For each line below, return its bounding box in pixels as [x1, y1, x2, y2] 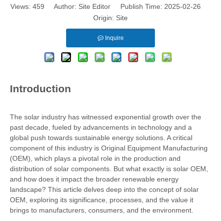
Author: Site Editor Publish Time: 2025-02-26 [44, 2, 211, 10]
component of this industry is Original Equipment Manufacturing [10, 144, 208, 152]
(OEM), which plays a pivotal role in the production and [10, 154, 181, 162]
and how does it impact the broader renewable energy [10, 175, 179, 183]
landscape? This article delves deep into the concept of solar [10, 185, 199, 193]
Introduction [10, 83, 71, 94]
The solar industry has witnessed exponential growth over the [10, 113, 201, 121]
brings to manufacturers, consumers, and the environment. [10, 206, 193, 214]
